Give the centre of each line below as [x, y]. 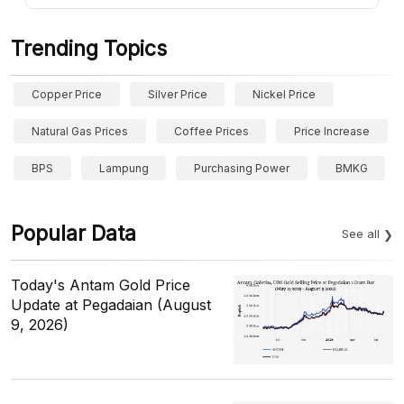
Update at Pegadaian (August [111, 304]
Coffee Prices [211, 131]
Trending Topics [89, 48]
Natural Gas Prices [80, 131]
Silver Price [177, 94]
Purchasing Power [242, 168]
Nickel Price [285, 94]
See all [361, 233]
